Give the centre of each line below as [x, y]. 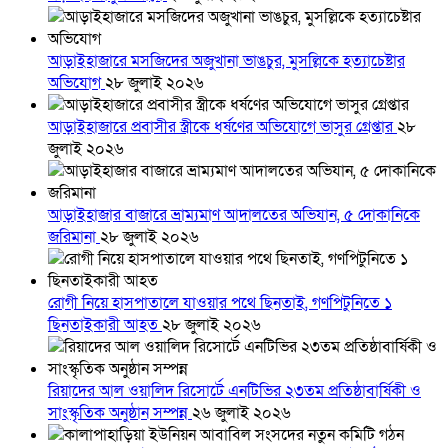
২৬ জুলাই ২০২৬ [241, 413]
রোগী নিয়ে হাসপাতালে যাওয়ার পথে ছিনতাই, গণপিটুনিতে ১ [220, 303]
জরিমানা [74, 237]
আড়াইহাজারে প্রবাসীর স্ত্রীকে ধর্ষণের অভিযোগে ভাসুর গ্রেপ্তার [222, 127]
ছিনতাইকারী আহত [105, 325]
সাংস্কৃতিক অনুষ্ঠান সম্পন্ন [120, 413]
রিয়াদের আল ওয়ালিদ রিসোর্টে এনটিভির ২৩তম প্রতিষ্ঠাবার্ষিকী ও [234, 391]
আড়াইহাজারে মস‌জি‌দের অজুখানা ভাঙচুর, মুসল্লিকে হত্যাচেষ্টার [226, 61]
